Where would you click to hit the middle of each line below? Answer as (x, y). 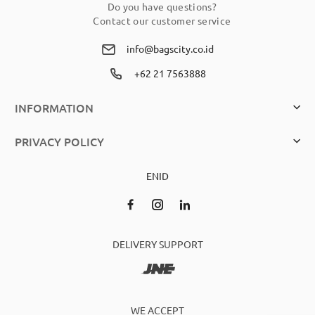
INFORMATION (54, 108)
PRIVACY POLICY (59, 141)
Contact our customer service (162, 20)
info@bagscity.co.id (170, 49)
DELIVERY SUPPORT (157, 244)
